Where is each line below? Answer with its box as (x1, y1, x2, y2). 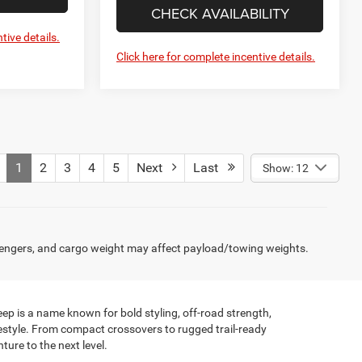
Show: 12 (262, 161, 309, 175)
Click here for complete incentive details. (116, 49, 316, 63)
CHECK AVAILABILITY (150, 2, 289, 23)
